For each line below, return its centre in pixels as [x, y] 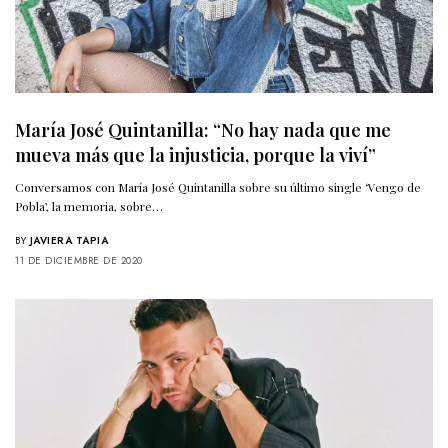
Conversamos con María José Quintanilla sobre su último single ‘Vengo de [218, 186]
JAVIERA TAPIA [68, 240]
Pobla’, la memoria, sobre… [89, 205]
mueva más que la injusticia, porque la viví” [195, 154]
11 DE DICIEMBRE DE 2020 [79, 260]
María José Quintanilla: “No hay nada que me [203, 129]
